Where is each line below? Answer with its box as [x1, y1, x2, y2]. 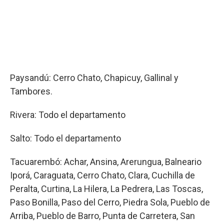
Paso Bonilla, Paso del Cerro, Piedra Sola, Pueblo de [10, 196, 210, 207]
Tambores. [10, 85, 52, 96]
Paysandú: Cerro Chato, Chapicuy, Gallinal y [10, 72, 178, 83]
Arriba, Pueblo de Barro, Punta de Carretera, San [10, 210, 195, 221]
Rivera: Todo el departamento [10, 109, 125, 120]
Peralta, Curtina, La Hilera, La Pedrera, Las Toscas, [10, 183, 203, 194]
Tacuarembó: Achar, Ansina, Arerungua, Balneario [10, 156, 201, 167]
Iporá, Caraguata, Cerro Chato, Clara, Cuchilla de [10, 169, 195, 180]
